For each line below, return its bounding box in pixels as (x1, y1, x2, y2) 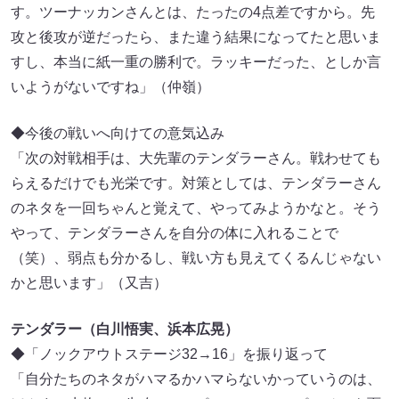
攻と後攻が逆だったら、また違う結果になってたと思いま (11, 29, 381, 45)
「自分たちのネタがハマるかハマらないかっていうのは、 (11, 371, 381, 387)
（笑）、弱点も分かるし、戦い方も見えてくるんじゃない (11, 250, 381, 266)
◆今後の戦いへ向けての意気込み (11, 126, 224, 142)
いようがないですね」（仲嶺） (11, 79, 210, 95)
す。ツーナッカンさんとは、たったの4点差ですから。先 (11, 4, 375, 20)
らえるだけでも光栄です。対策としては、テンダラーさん (11, 175, 381, 191)
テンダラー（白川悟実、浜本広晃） (11, 322, 239, 338)
